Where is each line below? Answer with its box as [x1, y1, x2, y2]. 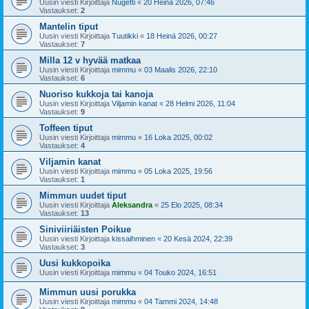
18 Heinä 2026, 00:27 [146, 31, 217, 40]
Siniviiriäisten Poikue [39, 223, 131, 235]
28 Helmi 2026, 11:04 [166, 99, 235, 108]
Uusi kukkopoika [39, 257, 110, 268]
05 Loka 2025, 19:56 [144, 166, 212, 175]
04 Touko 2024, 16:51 [144, 268, 217, 277]
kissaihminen [112, 234, 155, 243]
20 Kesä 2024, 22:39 [163, 234, 232, 243]
